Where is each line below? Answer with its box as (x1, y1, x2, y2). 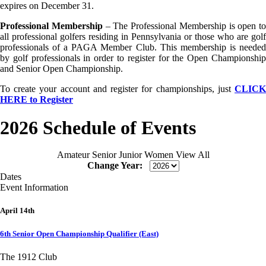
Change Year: (87, 160, 142, 171)
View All (175, 150, 210, 160)
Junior (118, 150, 142, 160)
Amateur (56, 150, 90, 160)
